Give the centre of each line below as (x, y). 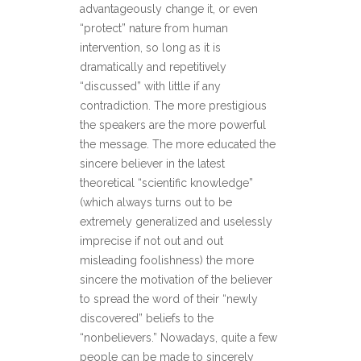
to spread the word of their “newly (169, 299)
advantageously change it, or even (169, 9)
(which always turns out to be (156, 202)
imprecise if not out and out (151, 241)
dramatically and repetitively (153, 67)
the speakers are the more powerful (173, 125)
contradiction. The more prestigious (173, 106)
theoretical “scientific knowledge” (166, 183)
